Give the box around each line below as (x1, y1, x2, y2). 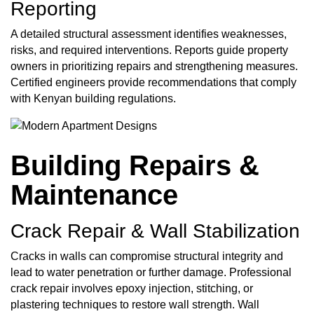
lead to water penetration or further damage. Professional (11, 266, 292, 278)
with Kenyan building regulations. (11, 92, 176, 104)
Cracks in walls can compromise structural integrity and (11, 250, 283, 262)
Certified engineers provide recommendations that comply (11, 76, 296, 88)
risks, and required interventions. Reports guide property (11, 43, 288, 56)
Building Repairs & (11, 149, 259, 181)
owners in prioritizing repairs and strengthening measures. (11, 60, 298, 72)
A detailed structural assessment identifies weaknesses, (11, 27, 287, 40)
